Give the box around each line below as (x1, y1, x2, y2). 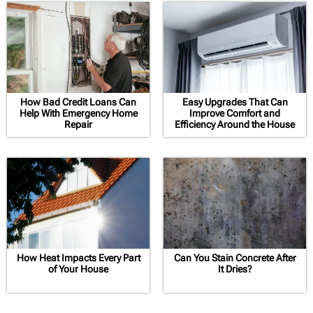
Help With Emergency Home (19, 107, 138, 119)
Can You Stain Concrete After (173, 252, 296, 263)
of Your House (48, 263, 108, 275)
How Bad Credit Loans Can (20, 96, 136, 108)
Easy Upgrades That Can (182, 96, 288, 108)
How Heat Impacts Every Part (16, 252, 140, 263)
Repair (64, 118, 92, 130)
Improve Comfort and (189, 107, 280, 119)
